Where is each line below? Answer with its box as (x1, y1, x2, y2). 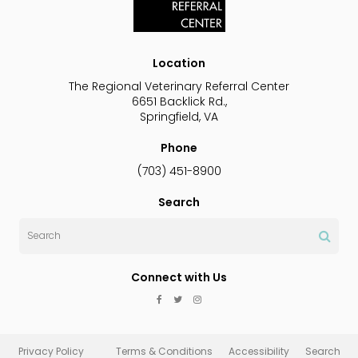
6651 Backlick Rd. (131, 93, 225, 109)
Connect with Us (131, 268, 227, 285)
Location (153, 54, 205, 71)
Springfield (140, 108, 199, 125)
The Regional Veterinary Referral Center (69, 78, 289, 94)
